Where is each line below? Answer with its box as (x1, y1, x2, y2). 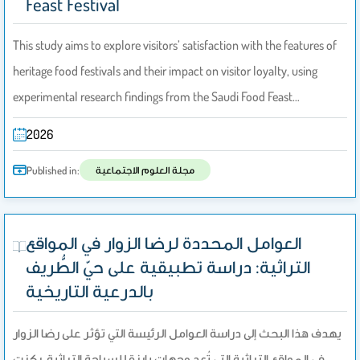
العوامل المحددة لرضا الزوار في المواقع (26, 231, 302, 254)
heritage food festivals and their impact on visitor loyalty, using (13, 63, 317, 80)
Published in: (27, 163, 80, 177)
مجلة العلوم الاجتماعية (96, 163, 194, 177)
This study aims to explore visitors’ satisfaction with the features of (13, 37, 337, 54)
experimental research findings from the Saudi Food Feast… (13, 88, 300, 105)
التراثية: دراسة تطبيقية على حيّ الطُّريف (26, 255, 311, 278)
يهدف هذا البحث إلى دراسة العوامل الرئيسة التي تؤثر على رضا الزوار (13, 325, 342, 342)
